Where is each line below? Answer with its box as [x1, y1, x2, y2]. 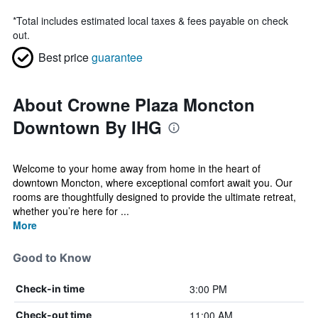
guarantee [92, 49, 143, 65]
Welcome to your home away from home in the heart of [13, 161, 261, 175]
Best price [38, 49, 89, 65]
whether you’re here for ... [13, 204, 129, 218]
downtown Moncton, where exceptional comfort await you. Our [13, 175, 292, 190]
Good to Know [13, 251, 92, 265]
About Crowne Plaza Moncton [13, 92, 255, 116]
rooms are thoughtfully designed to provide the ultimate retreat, [13, 190, 296, 204]
